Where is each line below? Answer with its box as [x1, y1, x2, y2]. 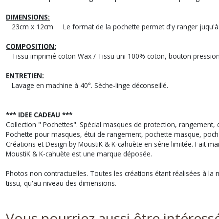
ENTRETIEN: [6, 71, 44, 80]
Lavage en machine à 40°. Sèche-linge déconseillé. [6, 81, 170, 90]
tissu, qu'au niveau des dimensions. [6, 178, 116, 188]
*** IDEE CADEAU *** [6, 110, 72, 119]
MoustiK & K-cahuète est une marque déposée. [6, 149, 152, 158]
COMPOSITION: [6, 42, 56, 51]
